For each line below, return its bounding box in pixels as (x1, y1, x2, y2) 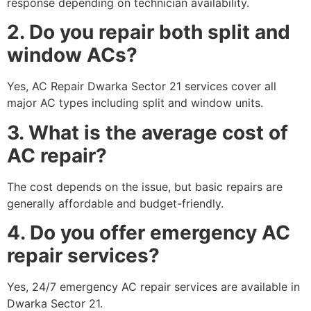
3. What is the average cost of (7, 120, 288, 144)
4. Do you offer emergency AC (7, 221, 290, 245)
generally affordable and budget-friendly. (7, 196, 224, 210)
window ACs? (7, 43, 137, 67)
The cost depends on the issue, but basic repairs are (7, 179, 283, 194)
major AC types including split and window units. (7, 96, 263, 110)
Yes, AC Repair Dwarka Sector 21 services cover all (7, 79, 276, 94)
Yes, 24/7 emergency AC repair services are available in (7, 280, 300, 294)
